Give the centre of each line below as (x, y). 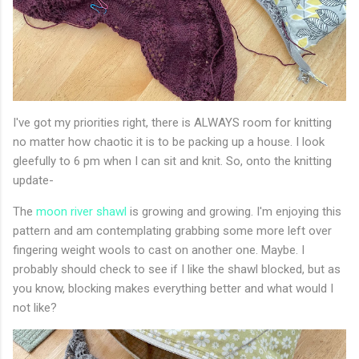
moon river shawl (81, 212)
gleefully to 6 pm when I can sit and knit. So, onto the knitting (172, 161)
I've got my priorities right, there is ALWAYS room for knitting (172, 123)
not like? (35, 308)
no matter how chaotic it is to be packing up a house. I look (169, 142)
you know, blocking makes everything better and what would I (173, 289)
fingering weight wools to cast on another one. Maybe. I (159, 250)
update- (33, 181)
